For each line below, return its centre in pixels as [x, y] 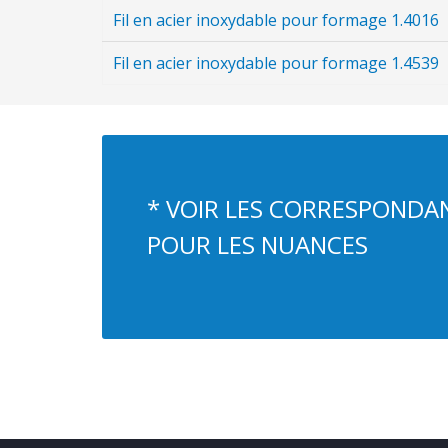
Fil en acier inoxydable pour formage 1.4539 [276, 63]
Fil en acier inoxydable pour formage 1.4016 [276, 20]
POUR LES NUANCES [257, 244]
